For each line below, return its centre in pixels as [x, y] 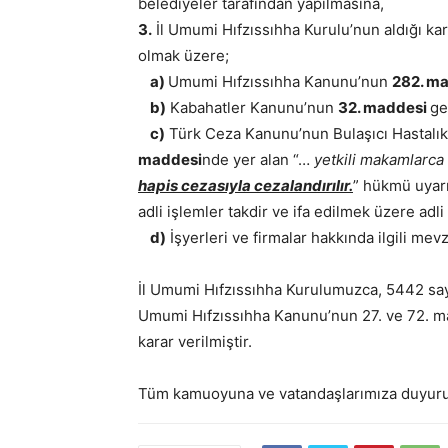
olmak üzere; [185, 55]
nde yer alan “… [258, 159]
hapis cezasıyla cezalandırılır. [245, 185]
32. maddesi [384, 107]
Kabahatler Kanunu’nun [252, 107]
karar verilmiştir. [195, 341]
